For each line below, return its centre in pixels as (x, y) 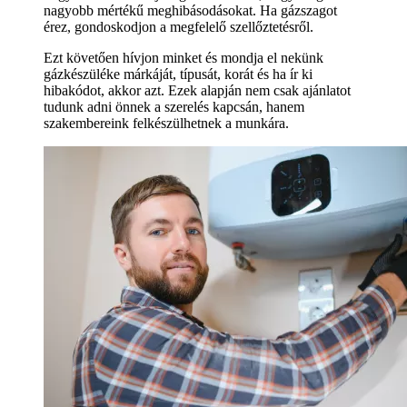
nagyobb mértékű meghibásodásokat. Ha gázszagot (190, 11)
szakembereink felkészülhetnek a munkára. (166, 124)
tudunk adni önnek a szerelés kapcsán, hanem (174, 107)
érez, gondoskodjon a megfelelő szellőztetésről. (179, 27)
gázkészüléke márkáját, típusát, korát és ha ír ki (178, 74)
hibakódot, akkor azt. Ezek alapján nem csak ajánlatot (197, 91)
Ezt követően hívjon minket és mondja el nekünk (184, 58)
